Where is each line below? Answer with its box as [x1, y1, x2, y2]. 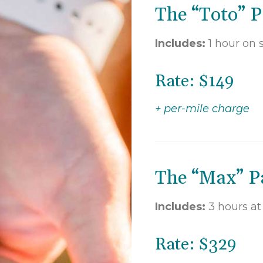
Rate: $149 [155, 70, 234, 92]
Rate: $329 [155, 234, 236, 255]
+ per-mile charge [155, 102, 249, 115]
